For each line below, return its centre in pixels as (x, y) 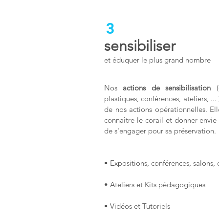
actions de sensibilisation (167, 88)
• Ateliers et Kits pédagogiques (155, 185)
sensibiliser (140, 46)
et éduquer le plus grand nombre (157, 60)
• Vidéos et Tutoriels (137, 206)
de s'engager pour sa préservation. (160, 131)
